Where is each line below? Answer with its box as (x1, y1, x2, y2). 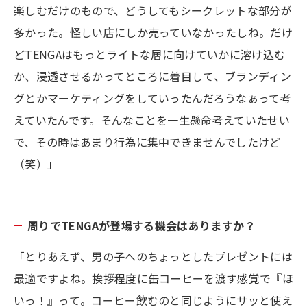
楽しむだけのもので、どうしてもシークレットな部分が (14, 1, 292, 19)
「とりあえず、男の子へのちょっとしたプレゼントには (14, 247, 293, 265)
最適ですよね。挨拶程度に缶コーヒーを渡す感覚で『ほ (14, 269, 294, 286)
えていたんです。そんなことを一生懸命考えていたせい (14, 111, 291, 128)
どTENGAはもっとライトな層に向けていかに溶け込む (14, 45, 286, 62)
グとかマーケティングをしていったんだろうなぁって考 (14, 89, 292, 106)
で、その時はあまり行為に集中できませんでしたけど (14, 133, 281, 150)
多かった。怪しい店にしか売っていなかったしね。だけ (14, 23, 293, 40)
